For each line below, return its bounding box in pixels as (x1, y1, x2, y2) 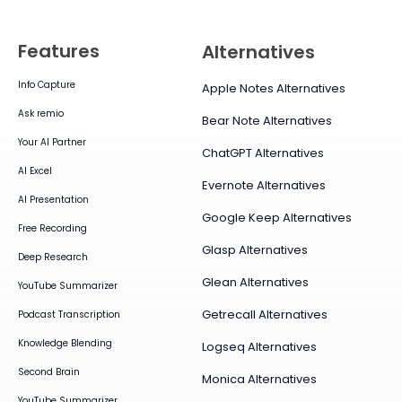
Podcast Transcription (18, 308, 120, 322)
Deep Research (18, 250, 88, 265)
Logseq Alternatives (201, 338, 317, 356)
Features (17, 38, 100, 64)
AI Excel (18, 164, 52, 179)
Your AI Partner (18, 135, 86, 150)
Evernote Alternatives (201, 177, 326, 195)
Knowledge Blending (18, 336, 112, 351)
